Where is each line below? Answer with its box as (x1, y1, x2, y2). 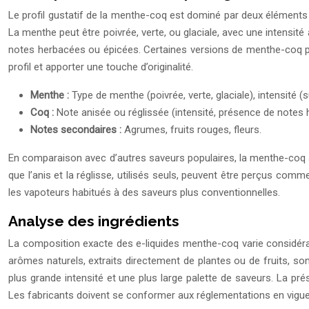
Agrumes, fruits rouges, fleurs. (124, 123, 261, 137)
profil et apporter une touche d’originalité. (8, 61, 193, 74)
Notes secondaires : (30, 123, 124, 137)
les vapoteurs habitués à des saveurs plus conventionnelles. (8, 186, 280, 199)
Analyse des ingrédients (8, 212, 179, 230)
